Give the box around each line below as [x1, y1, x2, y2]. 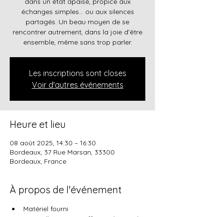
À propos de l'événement [10, 184, 122, 196]
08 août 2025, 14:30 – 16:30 [10, 139, 96, 147]
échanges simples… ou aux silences [21, 7, 134, 16]
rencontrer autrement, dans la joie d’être [13, 28, 142, 36]
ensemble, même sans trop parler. [23, 38, 132, 46]
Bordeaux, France [10, 157, 66, 166]
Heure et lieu [10, 118, 66, 130]
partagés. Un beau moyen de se [26, 17, 129, 26]
